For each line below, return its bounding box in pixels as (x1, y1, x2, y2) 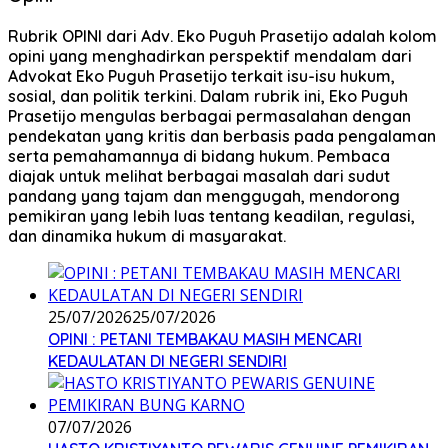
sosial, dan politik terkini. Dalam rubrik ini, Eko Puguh (8, 86, 408, 107)
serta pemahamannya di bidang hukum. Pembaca (8, 146, 390, 167)
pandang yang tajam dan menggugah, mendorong (8, 186, 400, 207)
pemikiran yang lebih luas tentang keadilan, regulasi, (8, 206, 415, 227)
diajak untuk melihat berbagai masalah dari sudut (8, 166, 390, 187)
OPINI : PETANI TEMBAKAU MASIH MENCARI (48, 329, 362, 350)
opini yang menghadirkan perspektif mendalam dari (8, 46, 412, 67)
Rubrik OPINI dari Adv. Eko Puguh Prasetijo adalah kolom (8, 26, 437, 47)
